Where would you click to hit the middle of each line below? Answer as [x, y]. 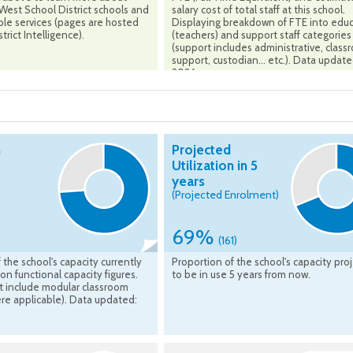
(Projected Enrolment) [225, 195]
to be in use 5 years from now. [241, 275]
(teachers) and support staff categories [262, 35]
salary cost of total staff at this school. [258, 10]
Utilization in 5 [215, 166]
